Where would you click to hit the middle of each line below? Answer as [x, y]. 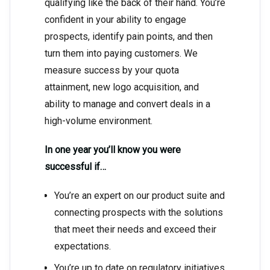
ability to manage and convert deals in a [127, 104]
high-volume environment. [99, 121]
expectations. [83, 246]
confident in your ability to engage [115, 20]
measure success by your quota [112, 71]
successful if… [75, 167]
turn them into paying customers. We [121, 54]
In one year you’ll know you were [113, 150]
